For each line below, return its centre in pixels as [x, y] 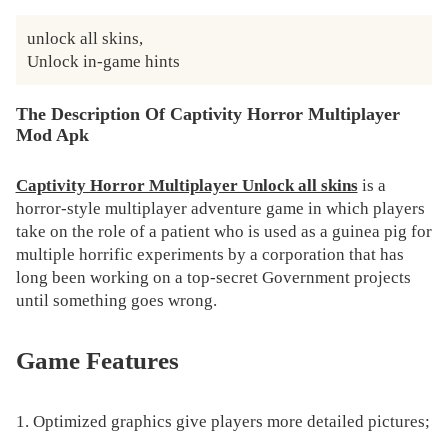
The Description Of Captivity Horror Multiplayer [207, 114]
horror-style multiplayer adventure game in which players [220, 208]
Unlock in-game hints [104, 62]
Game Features [97, 361]
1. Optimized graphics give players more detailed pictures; [222, 421]
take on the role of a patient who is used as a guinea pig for [223, 231]
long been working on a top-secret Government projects [213, 277]
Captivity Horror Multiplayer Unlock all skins [186, 185]
